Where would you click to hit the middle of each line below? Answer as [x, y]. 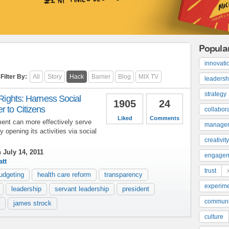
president [136, 189]
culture [214, 216]
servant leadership [82, 189]
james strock [32, 203]
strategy [215, 94]
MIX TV [148, 76]
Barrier [101, 76]
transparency [123, 174]
